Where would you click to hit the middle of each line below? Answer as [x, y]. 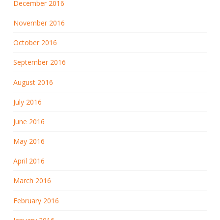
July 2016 [27, 102]
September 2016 [39, 62]
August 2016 [33, 82]
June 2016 [29, 121]
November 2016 [39, 23]
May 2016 [29, 141]
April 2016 [29, 161]
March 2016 [32, 181]
